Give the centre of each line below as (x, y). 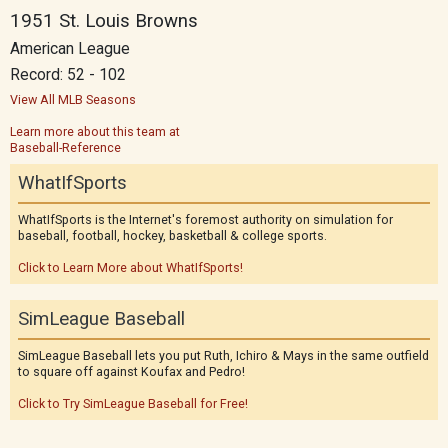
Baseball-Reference (65, 147)
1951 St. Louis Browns (104, 21)
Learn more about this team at (95, 131)
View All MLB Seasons (73, 99)
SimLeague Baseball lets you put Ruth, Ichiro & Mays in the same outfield (223, 355)
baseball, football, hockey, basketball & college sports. (172, 235)
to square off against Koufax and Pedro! (131, 371)
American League (70, 49)
